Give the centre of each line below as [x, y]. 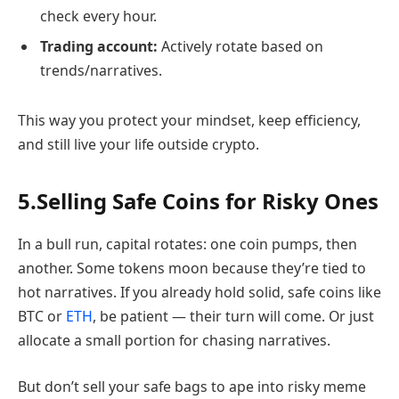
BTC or [42, 317]
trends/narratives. [101, 71]
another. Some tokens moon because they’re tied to [192, 269]
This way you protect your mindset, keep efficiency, [189, 121]
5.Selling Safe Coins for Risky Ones [198, 201]
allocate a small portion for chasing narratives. [174, 341]
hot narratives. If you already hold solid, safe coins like [199, 293]
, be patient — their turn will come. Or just [233, 317]
